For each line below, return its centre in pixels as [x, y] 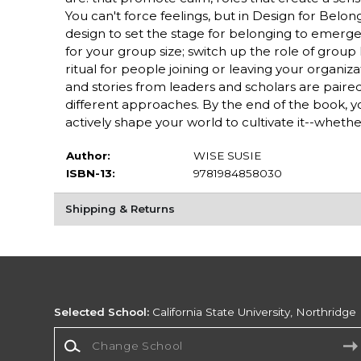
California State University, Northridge [253, 312]
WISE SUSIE [227, 155]
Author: [88, 155]
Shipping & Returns [120, 209]
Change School [96, 334]
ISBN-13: [90, 173]
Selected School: [102, 312]
